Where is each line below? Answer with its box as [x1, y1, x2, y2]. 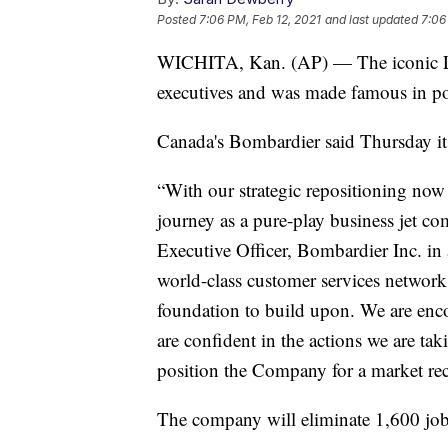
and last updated [325, 12, 418, 28]
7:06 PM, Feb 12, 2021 [199, 12, 321, 28]
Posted [157, 12, 199, 28]
